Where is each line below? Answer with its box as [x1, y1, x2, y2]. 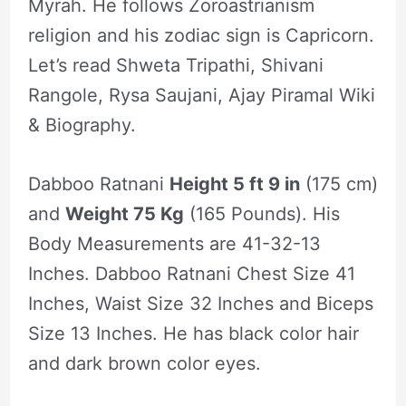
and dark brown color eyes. [27, 352, 261, 374]
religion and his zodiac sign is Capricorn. [27, 24, 374, 46]
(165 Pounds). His [183, 202, 340, 225]
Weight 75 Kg [64, 202, 184, 225]
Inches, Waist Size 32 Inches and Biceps [27, 292, 373, 314]
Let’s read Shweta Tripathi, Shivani [27, 53, 324, 76]
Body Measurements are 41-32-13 [27, 232, 321, 255]
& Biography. [27, 113, 136, 136]
